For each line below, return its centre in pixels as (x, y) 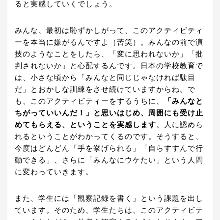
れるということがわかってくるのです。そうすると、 (109, 137)
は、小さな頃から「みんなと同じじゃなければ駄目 (105, 78)
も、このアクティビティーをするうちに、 (89, 101)
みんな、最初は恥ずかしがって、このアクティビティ (109, 31)
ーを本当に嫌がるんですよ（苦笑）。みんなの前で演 (109, 42)
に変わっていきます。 (54, 172)
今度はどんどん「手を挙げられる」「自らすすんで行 (109, 149)
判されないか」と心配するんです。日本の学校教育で (109, 66)
